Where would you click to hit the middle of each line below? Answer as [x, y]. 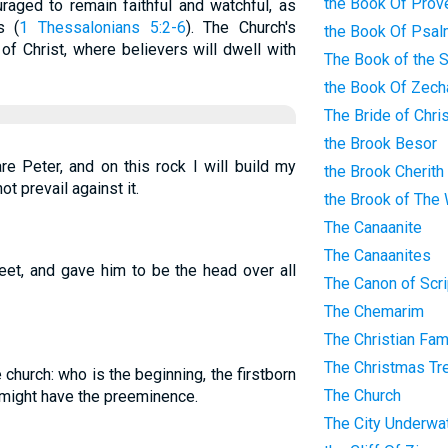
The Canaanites [377, 255]
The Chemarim [373, 311]
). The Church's [240, 27]
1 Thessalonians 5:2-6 [102, 27]
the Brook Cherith [383, 171]
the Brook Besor [380, 143]
